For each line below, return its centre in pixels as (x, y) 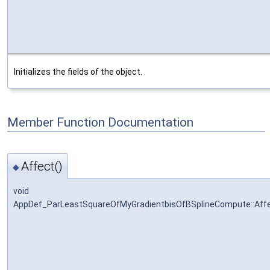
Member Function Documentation (100, 122)
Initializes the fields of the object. (78, 71)
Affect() (42, 166)
